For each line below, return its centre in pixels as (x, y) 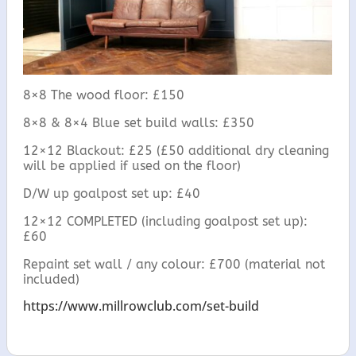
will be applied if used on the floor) (132, 165)
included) (52, 279)
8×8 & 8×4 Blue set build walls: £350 (139, 122)
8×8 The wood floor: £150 (104, 95)
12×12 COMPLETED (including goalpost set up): (166, 221)
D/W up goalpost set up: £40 (112, 193)
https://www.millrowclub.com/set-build (141, 306)
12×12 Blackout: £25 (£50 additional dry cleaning (176, 150)
